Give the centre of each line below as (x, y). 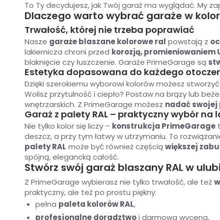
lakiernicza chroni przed (68, 52)
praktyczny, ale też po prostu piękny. (91, 192)
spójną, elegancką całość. (72, 157)
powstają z (188, 42)
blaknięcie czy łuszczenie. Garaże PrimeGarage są (116, 62)
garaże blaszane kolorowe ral (108, 42)
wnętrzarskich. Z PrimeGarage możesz (95, 105)
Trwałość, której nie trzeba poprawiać (110, 30)
